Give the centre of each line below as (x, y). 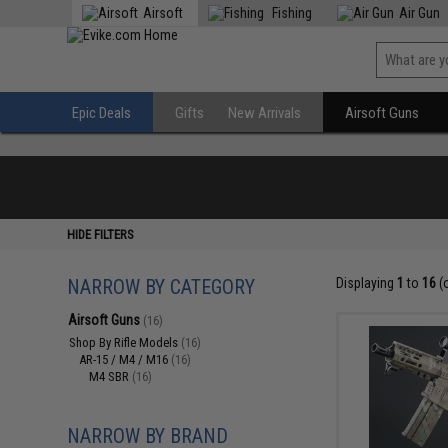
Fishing (291, 13)
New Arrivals (265, 113)
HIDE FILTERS (101, 234)
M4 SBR (111, 376)
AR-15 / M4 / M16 (125, 359)
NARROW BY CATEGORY (161, 287)
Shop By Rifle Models (125, 342)
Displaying (366, 283)
